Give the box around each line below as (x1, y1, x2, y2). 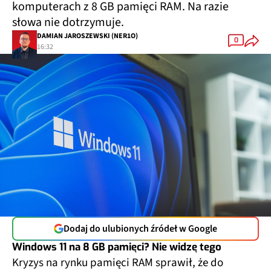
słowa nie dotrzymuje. (12, 13, 124, 31)
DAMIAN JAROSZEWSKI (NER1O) (37, 31, 138, 42)
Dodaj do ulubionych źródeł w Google (64, 221, 217, 235)
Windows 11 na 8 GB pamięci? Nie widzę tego (12, 240, 221, 254)
